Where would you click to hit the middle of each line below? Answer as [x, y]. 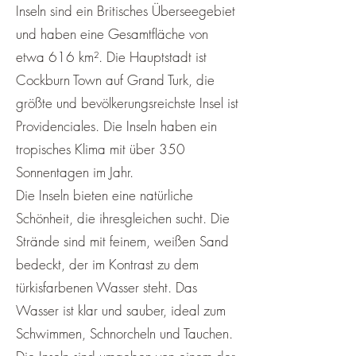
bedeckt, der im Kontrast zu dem [107, 264]
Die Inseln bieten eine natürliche [104, 195]
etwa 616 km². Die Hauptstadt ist [111, 57]
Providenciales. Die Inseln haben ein [116, 126]
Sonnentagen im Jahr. [75, 172]
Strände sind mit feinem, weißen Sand [122, 241]
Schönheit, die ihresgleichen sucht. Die [123, 218]
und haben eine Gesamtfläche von [112, 34]
